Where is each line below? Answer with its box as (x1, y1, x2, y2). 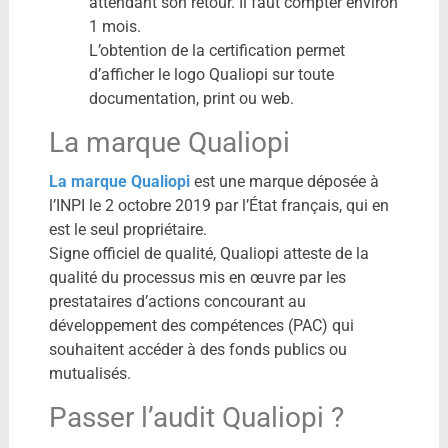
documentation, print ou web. (88, 88, 294, 108)
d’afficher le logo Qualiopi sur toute (88, 64, 334, 84)
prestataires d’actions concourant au (48, 291, 306, 311)
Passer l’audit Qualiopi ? (48, 400, 344, 434)
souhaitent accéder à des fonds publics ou (48, 339, 347, 359)
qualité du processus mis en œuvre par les (48, 267, 346, 287)
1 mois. (88, 16, 141, 36)
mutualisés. (48, 363, 131, 383)
